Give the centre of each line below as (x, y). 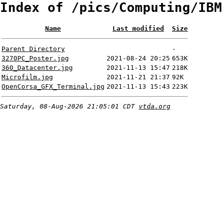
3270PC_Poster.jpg (35, 58)
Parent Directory (33, 49)
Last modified (138, 29)
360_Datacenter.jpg (37, 68)
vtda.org (155, 107)
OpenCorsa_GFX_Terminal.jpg (53, 87)
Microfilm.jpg (27, 77)
